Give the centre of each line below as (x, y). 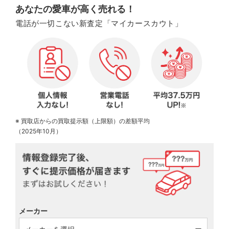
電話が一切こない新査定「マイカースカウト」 (99, 24)
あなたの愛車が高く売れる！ (75, 9)
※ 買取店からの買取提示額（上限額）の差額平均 (83, 121)
